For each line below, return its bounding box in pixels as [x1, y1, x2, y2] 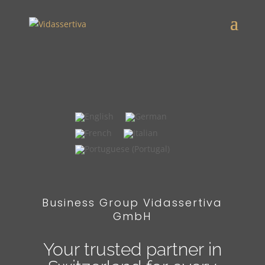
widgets [64, 86, 103, 101]
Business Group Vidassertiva [42, 195, 223, 211]
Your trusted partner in [43, 239, 222, 260]
